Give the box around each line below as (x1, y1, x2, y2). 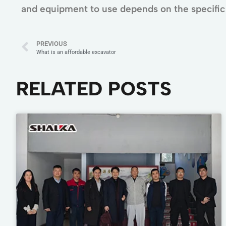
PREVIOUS (36, 39, 67, 47)
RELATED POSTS (16, 77, 172, 100)
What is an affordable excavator (36, 48, 116, 55)
